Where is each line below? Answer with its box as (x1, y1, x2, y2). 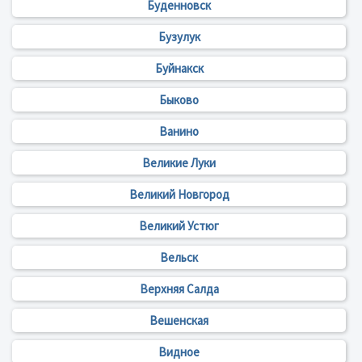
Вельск (160, 250, 198, 266)
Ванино (159, 124, 199, 140)
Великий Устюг (139, 218, 219, 234)
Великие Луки (142, 155, 216, 171)
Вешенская (149, 313, 208, 329)
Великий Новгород (128, 187, 229, 203)
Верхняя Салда (139, 281, 219, 297)
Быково (159, 92, 199, 108)
